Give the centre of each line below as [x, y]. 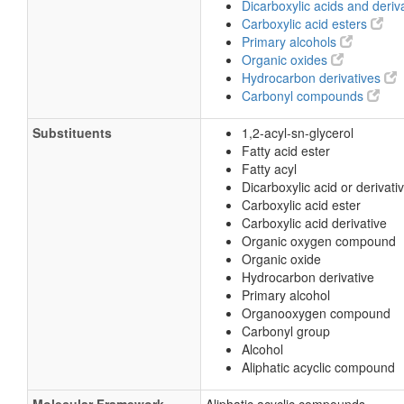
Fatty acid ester [286, 151]
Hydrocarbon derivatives [313, 78]
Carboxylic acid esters [306, 23]
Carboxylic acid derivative [314, 223]
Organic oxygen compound [319, 241]
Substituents [72, 133]
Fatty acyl [269, 169]
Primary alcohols [291, 41]
